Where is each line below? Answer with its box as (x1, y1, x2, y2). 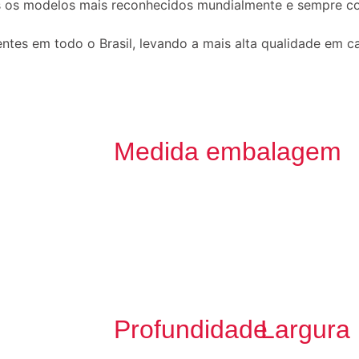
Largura (260, 314, 351, 344)
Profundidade (114, 314, 268, 344)
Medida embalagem (114, 136, 341, 166)
